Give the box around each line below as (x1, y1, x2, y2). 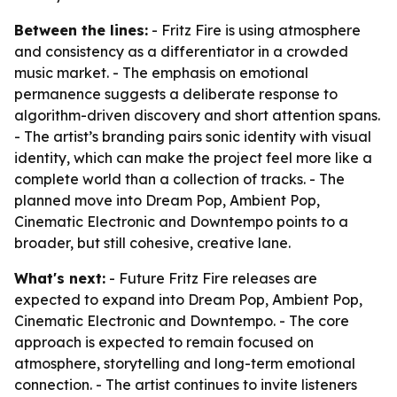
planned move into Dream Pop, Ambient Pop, (14, 191, 320, 209)
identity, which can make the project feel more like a (14, 149, 372, 167)
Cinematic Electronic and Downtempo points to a (14, 213, 348, 230)
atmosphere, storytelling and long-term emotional (14, 354, 355, 372)
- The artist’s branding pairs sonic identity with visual (14, 128, 371, 145)
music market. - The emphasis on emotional (14, 64, 308, 82)
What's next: (14, 269, 105, 287)
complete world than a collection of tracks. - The (14, 170, 345, 188)
